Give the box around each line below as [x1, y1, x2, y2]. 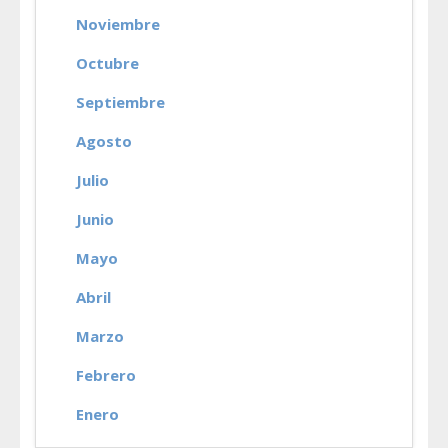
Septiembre [76, 92, 165, 112]
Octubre [76, 53, 139, 73]
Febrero [76, 365, 136, 385]
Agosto [76, 131, 132, 151]
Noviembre [76, 14, 160, 34]
